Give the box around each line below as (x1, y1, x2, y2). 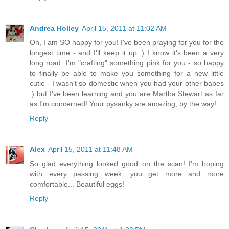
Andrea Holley (30, 24, 79, 32)
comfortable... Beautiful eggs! (30, 180, 124, 189)
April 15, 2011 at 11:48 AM (48, 145, 133, 154)
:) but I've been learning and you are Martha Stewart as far (30, 89, 224, 98)
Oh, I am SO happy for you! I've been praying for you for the (30, 38, 224, 47)
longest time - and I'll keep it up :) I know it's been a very (30, 48, 224, 57)
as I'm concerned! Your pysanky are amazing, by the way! (30, 99, 216, 108)
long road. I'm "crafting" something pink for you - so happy (30, 58, 224, 67)
